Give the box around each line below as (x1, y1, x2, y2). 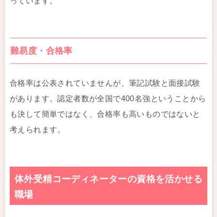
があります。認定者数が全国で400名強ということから (10, 94, 206, 103)
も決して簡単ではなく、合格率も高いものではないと (10, 110, 201, 118)
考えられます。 (10, 125, 65, 134)
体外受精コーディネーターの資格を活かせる (15, 174, 202, 184)
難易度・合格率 (10, 46, 73, 56)
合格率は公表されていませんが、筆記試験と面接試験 (10, 79, 201, 87)
